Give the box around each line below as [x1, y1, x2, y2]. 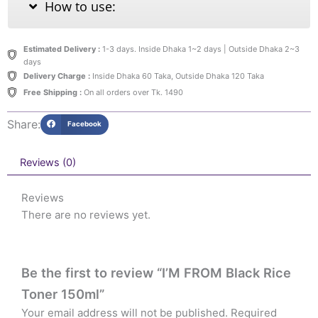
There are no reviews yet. [21, 208, 150, 222]
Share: [7, 117, 40, 132]
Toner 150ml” [21, 286, 104, 302]
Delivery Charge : [23, 71, 90, 82]
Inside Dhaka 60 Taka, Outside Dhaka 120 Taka [89, 71, 264, 82]
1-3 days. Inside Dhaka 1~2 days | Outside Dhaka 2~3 [99, 43, 300, 54]
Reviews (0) [19, 155, 76, 169]
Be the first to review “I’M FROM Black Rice [21, 265, 291, 281]
